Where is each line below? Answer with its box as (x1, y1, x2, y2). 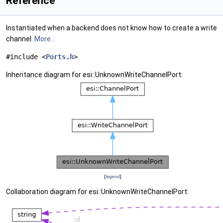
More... (34, 35, 55, 43)
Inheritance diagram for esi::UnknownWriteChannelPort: (6, 71, 183, 79)
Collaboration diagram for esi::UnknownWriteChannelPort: (6, 188, 189, 196)
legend (105, 174, 120, 179)
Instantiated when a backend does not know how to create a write (6, 24, 217, 32)
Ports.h (46, 53, 74, 61)
